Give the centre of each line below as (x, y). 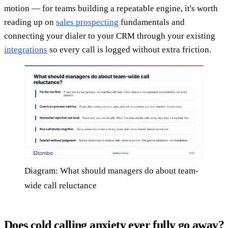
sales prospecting (87, 22)
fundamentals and (152, 22)
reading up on (30, 22)
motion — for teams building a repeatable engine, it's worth (111, 8)
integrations (26, 49)
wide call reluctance (61, 186)
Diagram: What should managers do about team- (111, 171)
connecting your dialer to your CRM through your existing (110, 36)
